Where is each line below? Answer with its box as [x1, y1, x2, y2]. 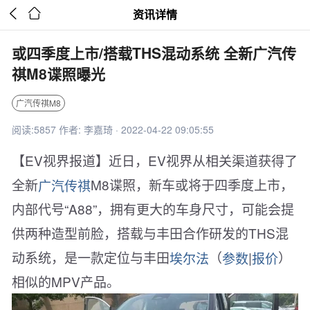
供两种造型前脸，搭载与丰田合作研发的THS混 [12, 224, 289, 242]
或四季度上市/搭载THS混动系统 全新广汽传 [12, 42, 296, 63]
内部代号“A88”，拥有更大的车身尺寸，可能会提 [12, 199, 294, 218]
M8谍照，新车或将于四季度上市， [91, 175, 293, 194]
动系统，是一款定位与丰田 [12, 248, 170, 266]
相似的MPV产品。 [12, 272, 120, 291]
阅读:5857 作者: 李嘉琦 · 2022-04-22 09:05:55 [12, 122, 214, 136]
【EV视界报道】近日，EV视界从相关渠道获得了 [12, 151, 298, 170]
